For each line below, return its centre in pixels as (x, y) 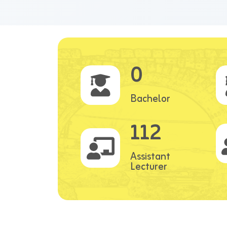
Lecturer (149, 167)
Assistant (150, 157)
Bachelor (150, 99)
